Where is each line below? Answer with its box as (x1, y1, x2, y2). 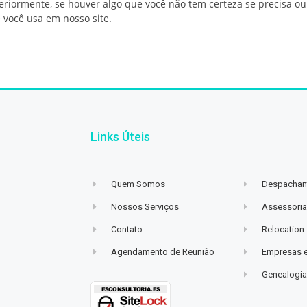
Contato (111, 224, 143, 234)
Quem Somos (111, 179, 166, 189)
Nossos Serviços (111, 201, 180, 212)
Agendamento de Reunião (111, 247, 215, 257)
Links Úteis (90, 130, 150, 144)
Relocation (262, 224, 305, 234)
